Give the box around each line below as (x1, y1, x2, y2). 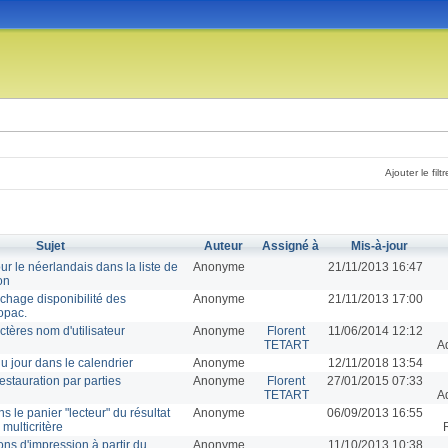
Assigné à (261, 238, 319, 253)
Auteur (203, 238, 243, 253)
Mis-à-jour (350, 238, 408, 253)
